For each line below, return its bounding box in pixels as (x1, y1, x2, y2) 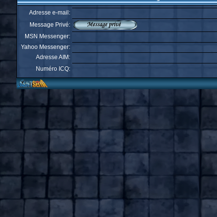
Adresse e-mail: (29, 9, 70, 16)
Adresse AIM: (36, 54, 70, 61)
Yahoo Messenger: (21, 44, 70, 50)
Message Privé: (30, 21, 70, 28)
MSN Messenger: (25, 33, 70, 40)
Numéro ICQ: (36, 65, 70, 72)
